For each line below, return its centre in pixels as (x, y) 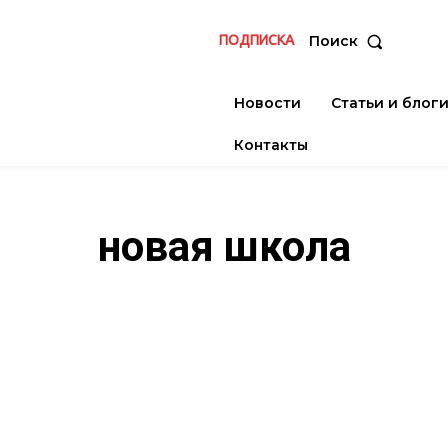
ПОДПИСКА (256, 39)
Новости (267, 103)
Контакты (271, 145)
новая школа (224, 247)
